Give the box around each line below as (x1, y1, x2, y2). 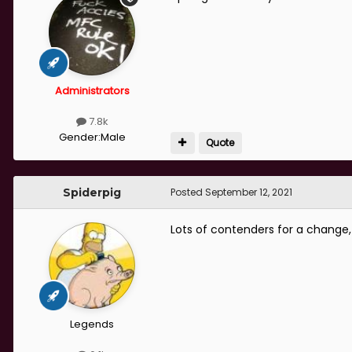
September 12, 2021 (205, 185, 292, 199)
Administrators (54, 83, 130, 99)
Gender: (58, 129, 101, 145)
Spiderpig (63, 185, 121, 200)
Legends (70, 316, 114, 332)
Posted (170, 185, 205, 199)
